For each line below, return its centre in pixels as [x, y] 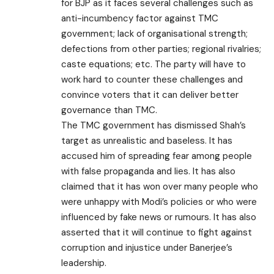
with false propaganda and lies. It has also [148, 171]
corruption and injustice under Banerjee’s [147, 247]
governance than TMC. [109, 110]
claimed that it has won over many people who [160, 186]
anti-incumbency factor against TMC [140, 18]
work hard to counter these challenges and [152, 79]
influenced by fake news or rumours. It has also [159, 217]
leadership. [84, 263]
